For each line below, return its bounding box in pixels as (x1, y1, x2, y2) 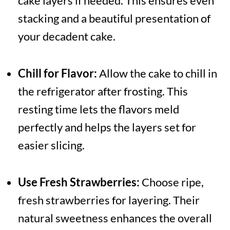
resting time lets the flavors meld (17, 102, 179, 117)
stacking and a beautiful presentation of (17, 11, 210, 26)
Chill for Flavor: (17, 66, 97, 81)
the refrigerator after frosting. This (17, 84, 188, 99)
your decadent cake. (17, 29, 116, 44)
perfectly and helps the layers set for (17, 120, 196, 135)
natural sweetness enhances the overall (17, 211, 212, 225)
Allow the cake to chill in (97, 66, 217, 81)
